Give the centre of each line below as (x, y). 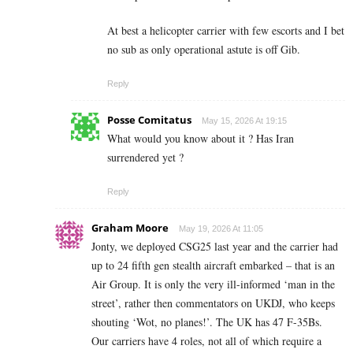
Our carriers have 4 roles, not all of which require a (206, 340)
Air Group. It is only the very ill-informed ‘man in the (213, 284)
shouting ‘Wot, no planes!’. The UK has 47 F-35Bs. (207, 321)
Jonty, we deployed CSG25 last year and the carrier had (215, 246)
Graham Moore (130, 227)
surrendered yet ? (145, 157)
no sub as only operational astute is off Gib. (204, 49)
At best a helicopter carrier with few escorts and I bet (226, 30)
